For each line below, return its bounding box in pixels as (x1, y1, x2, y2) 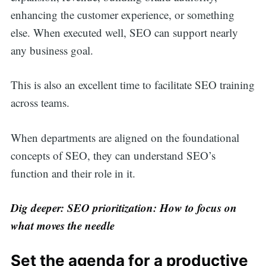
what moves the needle (10, 217, 115, 234)
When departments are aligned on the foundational (10, 129, 239, 145)
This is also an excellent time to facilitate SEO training (10, 77, 255, 93)
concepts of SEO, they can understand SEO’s (10, 147, 216, 163)
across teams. (10, 95, 73, 110)
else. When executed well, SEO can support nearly (10, 24, 238, 40)
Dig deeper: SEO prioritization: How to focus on (10, 199, 237, 216)
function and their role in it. (10, 165, 139, 180)
